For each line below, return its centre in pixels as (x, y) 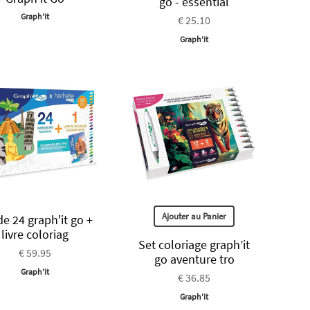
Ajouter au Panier (194, 216)
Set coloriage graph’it (194, 244)
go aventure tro (194, 259)
